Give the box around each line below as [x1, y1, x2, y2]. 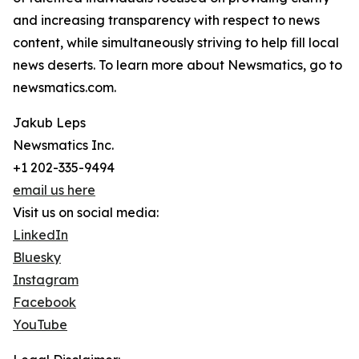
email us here [13, 182, 95, 198]
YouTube [13, 317, 67, 333]
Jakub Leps [13, 115, 86, 131]
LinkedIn [13, 227, 68, 243]
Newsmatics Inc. [13, 137, 114, 153]
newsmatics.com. [13, 79, 116, 95]
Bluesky [13, 249, 61, 265]
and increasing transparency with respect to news [13, 12, 320, 28]
